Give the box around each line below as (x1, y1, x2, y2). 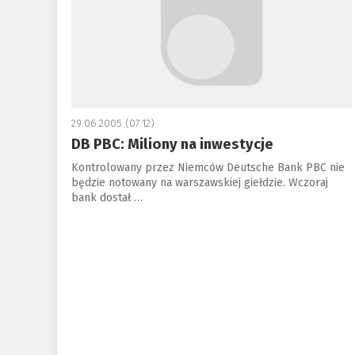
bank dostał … (71, 191, 143, 204)
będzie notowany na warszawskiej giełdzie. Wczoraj (71, 176, 328, 189)
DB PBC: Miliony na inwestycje (71, 136, 273, 153)
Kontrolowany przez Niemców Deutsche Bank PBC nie (71, 161, 345, 174)
